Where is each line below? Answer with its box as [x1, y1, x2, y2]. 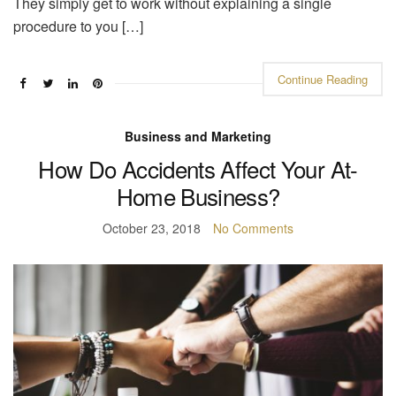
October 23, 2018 [103, 219, 201, 238]
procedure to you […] [13, 16, 143, 37]
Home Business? [116, 179, 280, 213]
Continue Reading [278, 71, 368, 88]
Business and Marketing [125, 127, 271, 146]
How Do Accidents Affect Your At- [38, 152, 358, 186]
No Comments [213, 219, 293, 238]
